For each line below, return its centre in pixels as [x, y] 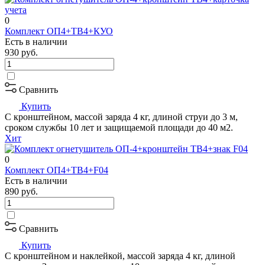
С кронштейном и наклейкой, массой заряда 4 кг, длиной [120, 256]
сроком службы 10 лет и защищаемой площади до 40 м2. [119, 127]
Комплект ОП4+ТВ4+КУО [59, 31]
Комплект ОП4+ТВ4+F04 [56, 170]
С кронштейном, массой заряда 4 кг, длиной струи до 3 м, [121, 117]
